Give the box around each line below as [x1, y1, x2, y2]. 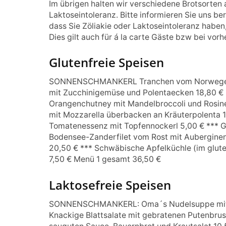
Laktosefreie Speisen [49, 177, 171, 193]
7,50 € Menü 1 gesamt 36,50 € [49, 154, 161, 164]
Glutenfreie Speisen [49, 54, 164, 71]
